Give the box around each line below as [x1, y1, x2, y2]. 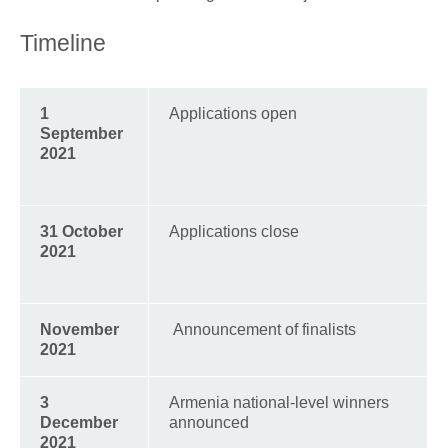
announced [169, 414, 249, 432]
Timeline [20, 30, 106, 57]
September [40, 125, 123, 143]
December [40, 414, 118, 432]
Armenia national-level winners [169, 394, 389, 412]
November [40, 321, 119, 339]
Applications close [169, 223, 299, 241]
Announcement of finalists [169, 321, 360, 339]
